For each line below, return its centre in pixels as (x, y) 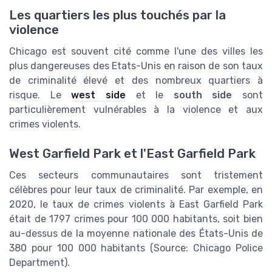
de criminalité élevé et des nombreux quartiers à (136, 80)
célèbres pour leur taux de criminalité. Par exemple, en (136, 190)
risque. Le (40, 95)
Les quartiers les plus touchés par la (117, 15)
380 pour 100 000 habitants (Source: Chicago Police (136, 248)
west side (98, 95)
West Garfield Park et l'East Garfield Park (132, 154)
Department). (39, 263)
